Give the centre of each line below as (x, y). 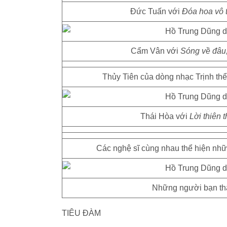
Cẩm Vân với (156, 51)
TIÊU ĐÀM (81, 213)
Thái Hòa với (165, 116)
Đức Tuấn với (156, 11)
